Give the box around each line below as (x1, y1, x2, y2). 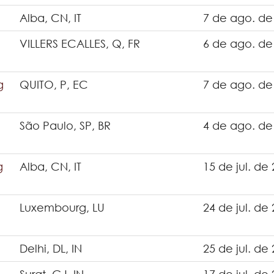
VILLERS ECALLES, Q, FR (20, 37, 140, 50)
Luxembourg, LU (20, 201, 105, 214)
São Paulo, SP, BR (20, 119, 111, 132)
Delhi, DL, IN (20, 242, 82, 255)
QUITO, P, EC (20, 78, 88, 91)
